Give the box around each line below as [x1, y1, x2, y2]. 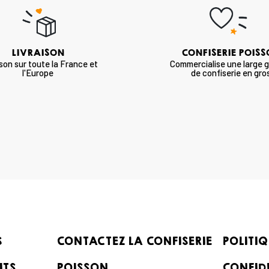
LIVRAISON [11, 46, 65, 59]
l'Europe [22, 67, 54, 78]
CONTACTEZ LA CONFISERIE [56, 232, 212, 249]
